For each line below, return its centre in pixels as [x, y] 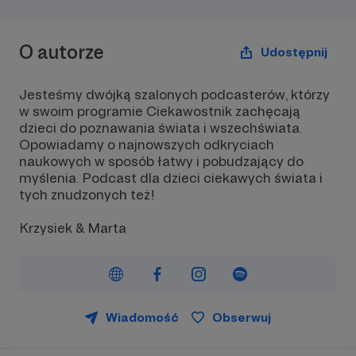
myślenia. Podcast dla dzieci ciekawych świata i [171, 178]
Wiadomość [142, 317]
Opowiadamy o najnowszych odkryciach [147, 144]
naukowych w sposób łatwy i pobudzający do [161, 161]
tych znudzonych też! [87, 194]
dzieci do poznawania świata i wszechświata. [161, 128]
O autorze [62, 52]
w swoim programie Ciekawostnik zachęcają [160, 111]
